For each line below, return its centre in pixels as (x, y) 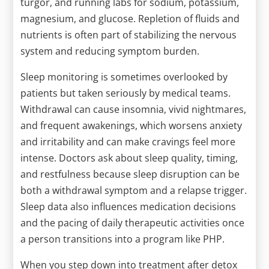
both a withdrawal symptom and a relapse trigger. (134, 190)
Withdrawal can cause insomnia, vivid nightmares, (134, 109)
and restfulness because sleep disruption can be (130, 174)
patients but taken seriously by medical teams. (126, 93)
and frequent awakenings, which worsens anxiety (131, 125)
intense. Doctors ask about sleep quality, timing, (129, 158)
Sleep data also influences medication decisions (128, 206)
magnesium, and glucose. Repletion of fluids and (130, 18)
